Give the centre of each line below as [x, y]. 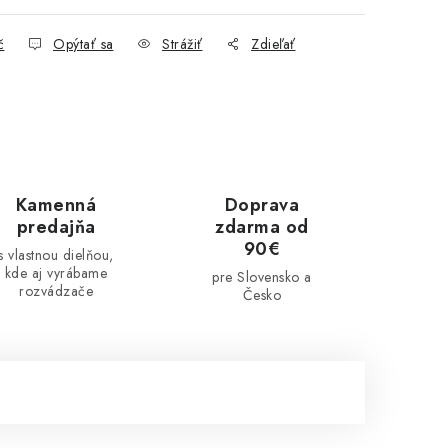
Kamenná [56, 205]
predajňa [56, 227]
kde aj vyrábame [56, 273]
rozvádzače [56, 291]
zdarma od [262, 227]
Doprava [262, 205]
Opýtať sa [83, 44]
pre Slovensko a [262, 277]
